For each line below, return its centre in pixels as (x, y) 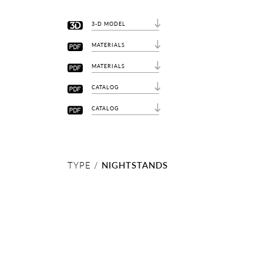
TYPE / (84, 165)
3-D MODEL (108, 24)
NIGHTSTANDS (134, 165)
